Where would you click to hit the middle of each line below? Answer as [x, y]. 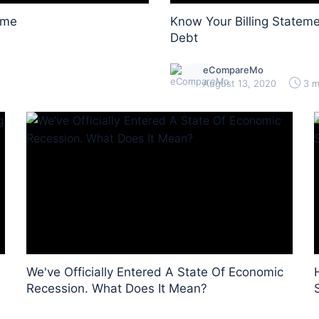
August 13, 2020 [240, 83]
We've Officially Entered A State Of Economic [155, 272]
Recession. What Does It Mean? [117, 288]
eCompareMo [233, 70]
